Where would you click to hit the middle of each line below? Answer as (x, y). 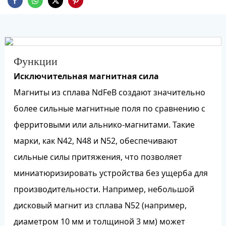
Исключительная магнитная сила (86, 76)
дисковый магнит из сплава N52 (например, (100, 205)
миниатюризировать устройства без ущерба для (110, 173)
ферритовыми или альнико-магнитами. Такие (104, 124)
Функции (35, 61)
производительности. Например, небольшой (104, 189)
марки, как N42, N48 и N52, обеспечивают (95, 140)
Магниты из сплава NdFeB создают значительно (109, 92)
